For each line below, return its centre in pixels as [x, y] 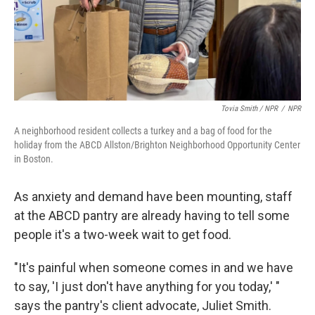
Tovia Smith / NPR [249, 109]
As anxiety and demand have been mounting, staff [153, 197]
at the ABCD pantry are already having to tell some [152, 216]
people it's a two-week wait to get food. [123, 234]
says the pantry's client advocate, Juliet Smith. [143, 306]
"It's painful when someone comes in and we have [154, 268]
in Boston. [34, 159]
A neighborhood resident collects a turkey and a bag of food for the [143, 131]
